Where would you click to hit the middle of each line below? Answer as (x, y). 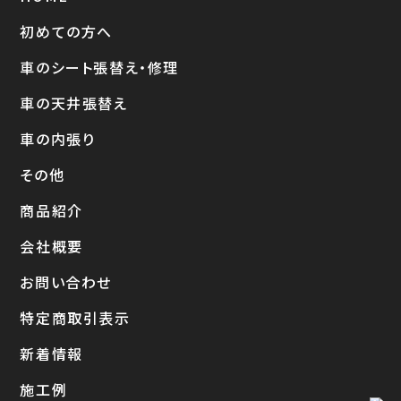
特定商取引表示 (75, 318)
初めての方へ (67, 31)
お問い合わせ (66, 282)
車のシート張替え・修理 (100, 67)
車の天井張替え (74, 103)
